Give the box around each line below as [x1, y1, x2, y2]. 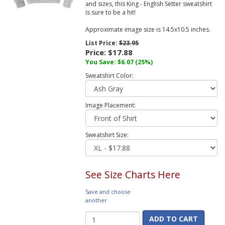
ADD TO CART [149, 214, 198, 224]
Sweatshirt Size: [85, 131, 129, 140]
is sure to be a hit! [85, 8, 136, 17]
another [85, 196, 107, 204]
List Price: [85, 39, 119, 48]
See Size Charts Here [85, 168, 180, 182]
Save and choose [85, 188, 131, 196]
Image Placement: [85, 101, 136, 110]
